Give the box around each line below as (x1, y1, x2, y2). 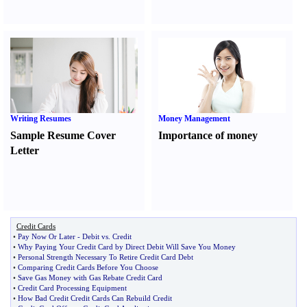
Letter (10, 145, 39, 156)
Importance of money (158, 130, 258, 141)
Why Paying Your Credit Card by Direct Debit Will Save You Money (18, 243, 236, 251)
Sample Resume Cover (10, 130, 116, 141)
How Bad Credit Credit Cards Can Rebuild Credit (18, 294, 172, 302)
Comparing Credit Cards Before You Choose (18, 263, 158, 271)
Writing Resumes (10, 114, 71, 123)
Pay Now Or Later (18, 232, 75, 241)
